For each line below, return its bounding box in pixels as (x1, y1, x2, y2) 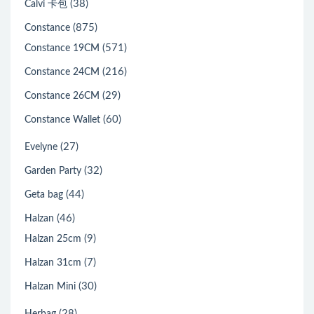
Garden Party (25, 166, 81, 176)
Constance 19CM (25, 43, 100, 53)
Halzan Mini (25, 282, 76, 292)
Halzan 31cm (25, 258, 81, 268)
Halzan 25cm (25, 234, 81, 244)
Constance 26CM (25, 91, 100, 101)
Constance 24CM (25, 67, 100, 77)
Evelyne (25, 142, 57, 152)
